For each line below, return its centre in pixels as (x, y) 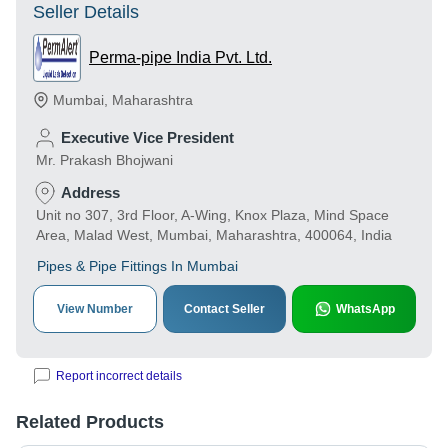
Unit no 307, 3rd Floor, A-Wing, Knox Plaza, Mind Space (212, 215)
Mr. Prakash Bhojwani (104, 160)
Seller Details (86, 12)
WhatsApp (365, 309)
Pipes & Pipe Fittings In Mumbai (137, 266)
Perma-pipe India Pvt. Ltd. (180, 57)
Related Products (90, 422)
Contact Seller (224, 309)
